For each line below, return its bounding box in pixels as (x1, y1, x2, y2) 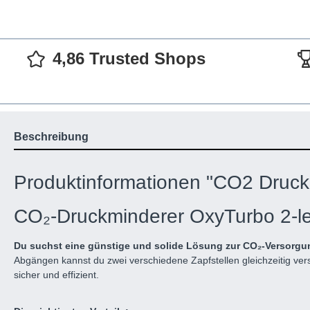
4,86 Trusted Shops (53, 49, 206, 69)
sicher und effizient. (14, 269, 99, 281)
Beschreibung (14, 131, 89, 143)
